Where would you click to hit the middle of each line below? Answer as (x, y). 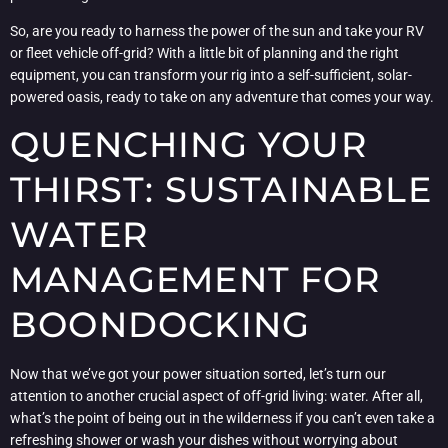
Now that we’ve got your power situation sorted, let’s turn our (198, 374)
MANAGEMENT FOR (195, 280)
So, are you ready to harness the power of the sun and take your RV (217, 31)
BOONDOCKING (160, 325)
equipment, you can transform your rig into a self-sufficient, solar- (211, 75)
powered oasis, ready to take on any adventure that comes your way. (222, 97)
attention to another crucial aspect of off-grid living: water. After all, (216, 396)
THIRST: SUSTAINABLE (221, 190)
